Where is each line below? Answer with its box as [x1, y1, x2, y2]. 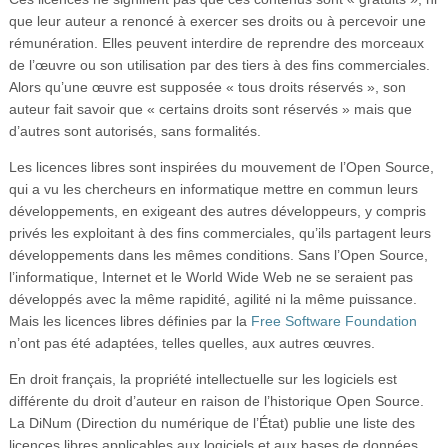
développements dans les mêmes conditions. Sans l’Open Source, [8, 247, 428, 264]
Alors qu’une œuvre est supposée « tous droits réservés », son [8, 79, 406, 96]
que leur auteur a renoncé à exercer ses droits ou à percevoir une [8, 13, 426, 30]
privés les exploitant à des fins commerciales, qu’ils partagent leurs [8, 225, 431, 242]
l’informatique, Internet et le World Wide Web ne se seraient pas [8, 269, 413, 286]
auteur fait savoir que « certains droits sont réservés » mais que [8, 101, 412, 118]
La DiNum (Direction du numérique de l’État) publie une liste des [8, 415, 415, 432]
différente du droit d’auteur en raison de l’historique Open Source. [8, 393, 424, 410]
